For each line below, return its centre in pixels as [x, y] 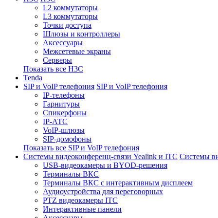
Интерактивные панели [82, 209]
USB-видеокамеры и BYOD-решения [105, 165]
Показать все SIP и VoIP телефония [81, 148]
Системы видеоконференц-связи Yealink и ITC [100, 157]
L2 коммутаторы [70, 8]
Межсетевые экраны [77, 52]
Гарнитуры [61, 104]
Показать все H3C [53, 69]
